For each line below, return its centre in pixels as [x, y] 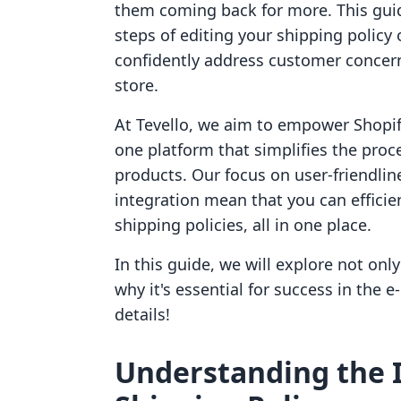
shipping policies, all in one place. [243, 225]
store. [137, 85]
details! [142, 314]
